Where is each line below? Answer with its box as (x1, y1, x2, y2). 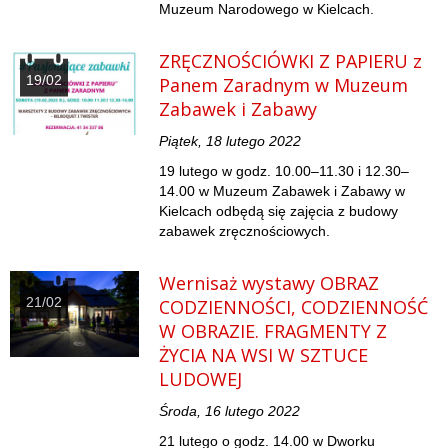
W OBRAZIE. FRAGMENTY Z (159, 319, 388, 344)
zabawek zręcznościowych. (159, 223, 331, 240)
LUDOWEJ (159, 367, 243, 392)
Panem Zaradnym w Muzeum (159, 73, 409, 98)
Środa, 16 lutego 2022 (159, 403, 301, 420)
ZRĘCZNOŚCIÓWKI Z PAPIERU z (159, 49, 423, 74)
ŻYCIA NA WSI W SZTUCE (159, 343, 369, 368)
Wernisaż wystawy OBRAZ (159, 271, 380, 296)
